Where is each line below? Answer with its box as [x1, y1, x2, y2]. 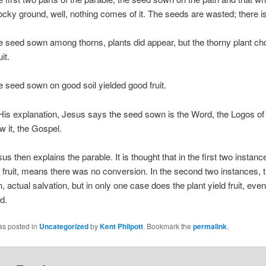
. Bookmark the [142, 221, 193, 232]
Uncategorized [39, 221, 88, 232]
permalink [192, 221, 227, 232]
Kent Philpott [99, 221, 143, 232]
